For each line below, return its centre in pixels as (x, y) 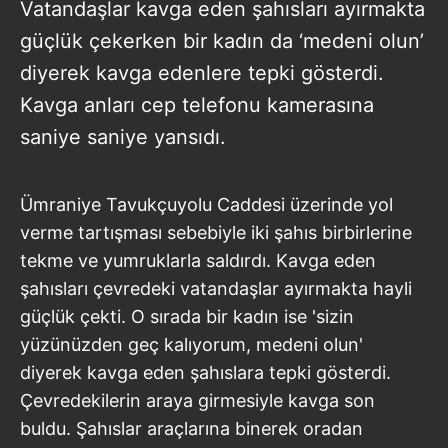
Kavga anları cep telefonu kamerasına (197, 104)
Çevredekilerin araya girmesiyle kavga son (197, 400)
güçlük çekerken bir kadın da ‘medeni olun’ (222, 40)
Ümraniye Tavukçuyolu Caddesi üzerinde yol (206, 204)
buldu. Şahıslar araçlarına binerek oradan (191, 428)
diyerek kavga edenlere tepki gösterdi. (202, 72)
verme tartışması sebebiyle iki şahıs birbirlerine (216, 232)
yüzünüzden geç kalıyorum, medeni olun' (191, 344)
